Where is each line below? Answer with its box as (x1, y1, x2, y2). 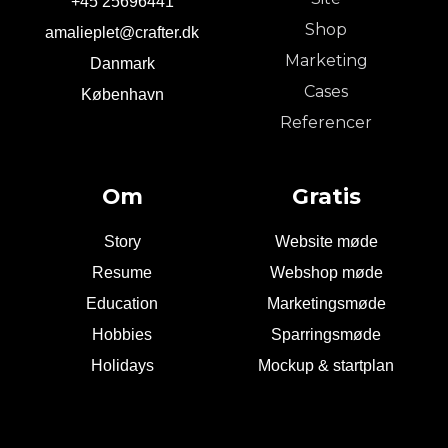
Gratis (291, 183, 361, 209)
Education (86, 295, 158, 312)
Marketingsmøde (266, 295, 386, 312)
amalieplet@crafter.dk (45, 24, 199, 41)
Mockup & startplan (258, 357, 394, 374)
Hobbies (92, 326, 152, 343)
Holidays (90, 357, 154, 374)
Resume (92, 264, 152, 281)
